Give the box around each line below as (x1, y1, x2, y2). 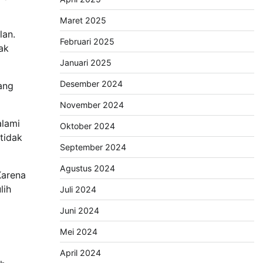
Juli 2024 (59, 184, 96, 195)
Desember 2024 (59, 79, 123, 89)
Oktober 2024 (59, 121, 115, 131)
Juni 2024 (59, 205, 99, 216)
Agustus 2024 (59, 163, 115, 174)
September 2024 (59, 142, 126, 153)
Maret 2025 (59, 15, 106, 26)
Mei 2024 (59, 227, 97, 237)
